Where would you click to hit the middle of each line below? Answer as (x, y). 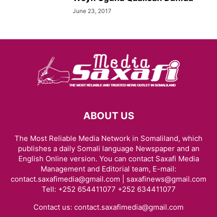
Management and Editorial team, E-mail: (108, 169)
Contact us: (54, 207)
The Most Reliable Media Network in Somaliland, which (108, 138)
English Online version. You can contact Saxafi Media (108, 159)
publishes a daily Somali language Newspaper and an (108, 148)
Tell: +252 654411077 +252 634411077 (108, 189)
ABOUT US (108, 116)
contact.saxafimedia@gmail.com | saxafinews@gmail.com (108, 179)
